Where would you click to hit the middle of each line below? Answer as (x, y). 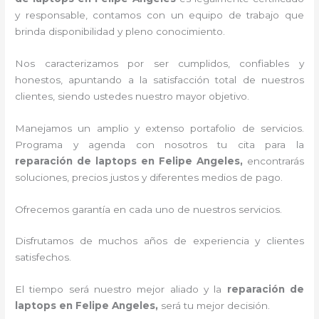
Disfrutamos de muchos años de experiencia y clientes (159, 241)
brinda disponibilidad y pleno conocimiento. (120, 31)
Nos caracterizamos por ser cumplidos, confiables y (159, 63)
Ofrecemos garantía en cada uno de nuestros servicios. (149, 209)
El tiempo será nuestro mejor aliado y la (121, 289)
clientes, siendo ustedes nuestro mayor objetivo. (138, 96)
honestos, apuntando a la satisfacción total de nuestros (159, 79)
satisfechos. (43, 257)
